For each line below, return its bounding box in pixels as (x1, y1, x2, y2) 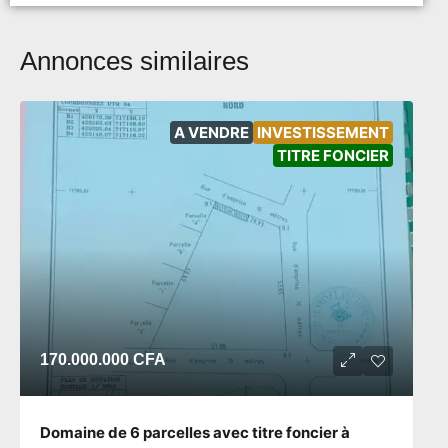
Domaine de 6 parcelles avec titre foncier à (40, 422, 350, 442)
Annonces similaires (20, 45, 249, 76)
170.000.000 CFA (40, 350, 166, 368)
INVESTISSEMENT (257, 122, 389, 142)
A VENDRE (174, 122, 249, 142)
